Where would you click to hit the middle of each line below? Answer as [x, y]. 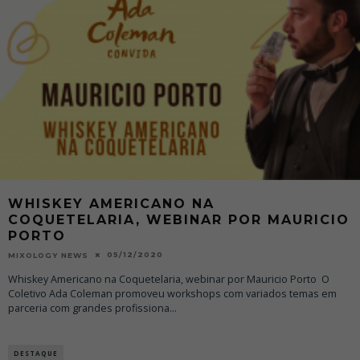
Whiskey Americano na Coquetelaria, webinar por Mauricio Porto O [169, 279]
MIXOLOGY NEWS [48, 255]
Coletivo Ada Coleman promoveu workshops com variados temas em [172, 293]
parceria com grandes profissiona [89, 308]
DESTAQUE [36, 353]
